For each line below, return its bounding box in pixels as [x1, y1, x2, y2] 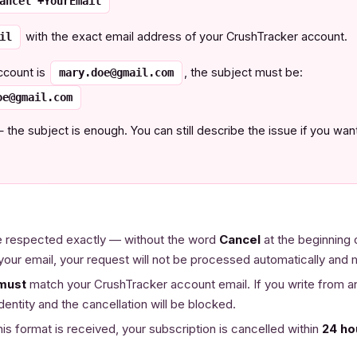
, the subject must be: [184, 65, 303, 79]
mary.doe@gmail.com [59, 66, 174, 79]
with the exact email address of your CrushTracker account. [22, 29, 347, 43]
